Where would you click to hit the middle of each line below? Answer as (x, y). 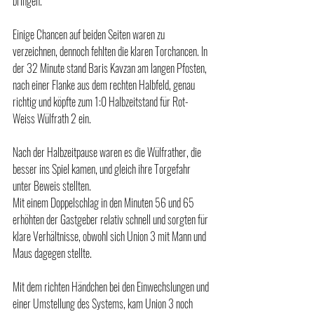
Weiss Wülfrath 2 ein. (52, 118)
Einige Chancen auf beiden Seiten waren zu (90, 34)
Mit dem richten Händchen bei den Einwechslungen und (112, 286)
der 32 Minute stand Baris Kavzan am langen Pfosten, (111, 68)
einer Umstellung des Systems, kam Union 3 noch (104, 303)
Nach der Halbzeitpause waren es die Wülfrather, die (108, 152)
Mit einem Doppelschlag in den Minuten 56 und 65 (104, 202)
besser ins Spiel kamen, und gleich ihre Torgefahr (103, 169)
